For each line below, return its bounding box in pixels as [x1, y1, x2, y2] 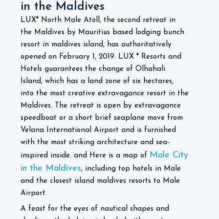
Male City [150, 151, 188, 160]
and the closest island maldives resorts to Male [21, 177, 180, 185]
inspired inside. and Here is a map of [21, 152, 150, 159]
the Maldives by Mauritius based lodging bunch [21, 29, 184, 36]
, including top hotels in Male [81, 165, 181, 173]
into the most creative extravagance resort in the [21, 90, 189, 97]
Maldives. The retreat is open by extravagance [21, 102, 181, 109]
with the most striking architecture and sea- [21, 139, 170, 146]
